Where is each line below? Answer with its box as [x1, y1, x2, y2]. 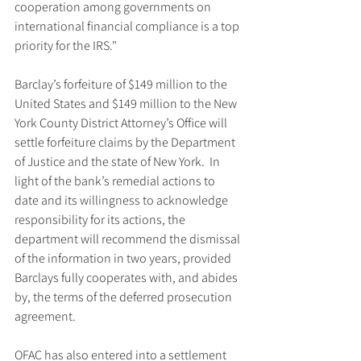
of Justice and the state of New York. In [15, 153, 222, 170]
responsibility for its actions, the [15, 211, 188, 228]
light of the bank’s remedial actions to [15, 172, 218, 189]
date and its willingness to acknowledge [15, 192, 230, 209]
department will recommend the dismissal [15, 230, 243, 247]
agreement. [15, 308, 76, 325]
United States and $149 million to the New [15, 95, 239, 112]
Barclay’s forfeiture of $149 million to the [15, 76, 230, 93]
